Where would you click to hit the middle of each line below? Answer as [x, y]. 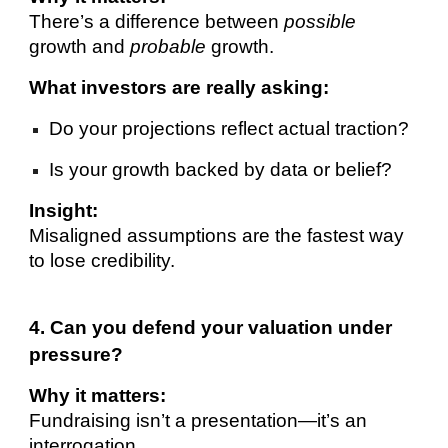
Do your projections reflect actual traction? [229, 128]
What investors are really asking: [179, 87]
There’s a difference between [157, 21]
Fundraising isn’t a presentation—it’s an [198, 420]
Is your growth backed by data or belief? [221, 169]
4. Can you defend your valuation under [211, 327]
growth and [80, 46]
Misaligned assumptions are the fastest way [217, 235]
